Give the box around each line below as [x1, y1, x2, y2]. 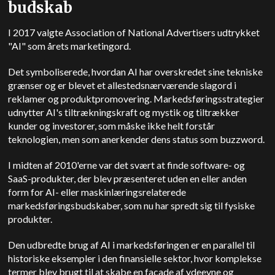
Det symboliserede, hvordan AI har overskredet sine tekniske [8, 65, 263, 77]
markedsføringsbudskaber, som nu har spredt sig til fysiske [8, 199, 255, 211]
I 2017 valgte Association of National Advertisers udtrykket [8, 26, 260, 38]
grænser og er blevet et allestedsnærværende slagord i [8, 79, 237, 91]
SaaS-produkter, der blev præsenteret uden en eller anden [8, 172, 247, 184]
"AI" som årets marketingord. [8, 39, 131, 52]
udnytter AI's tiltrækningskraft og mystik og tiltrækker [8, 106, 240, 118]
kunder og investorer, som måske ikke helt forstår [8, 119, 215, 131]
